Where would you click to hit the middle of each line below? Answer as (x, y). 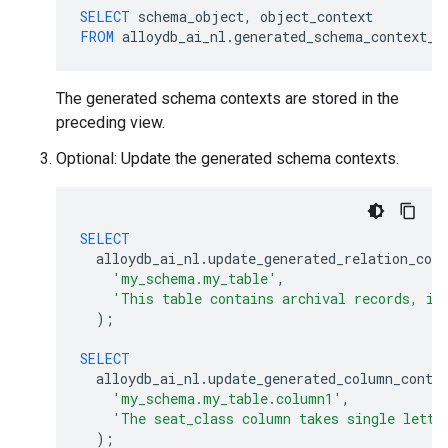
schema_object (191, 16)
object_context (316, 16)
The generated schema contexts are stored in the (227, 98)
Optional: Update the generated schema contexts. (227, 158)
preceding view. (110, 122)
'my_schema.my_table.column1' (227, 398)
